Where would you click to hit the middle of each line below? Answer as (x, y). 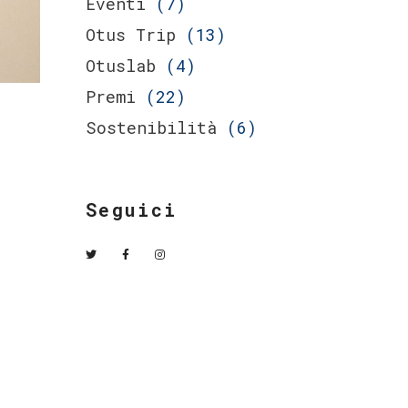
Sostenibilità (151, 127)
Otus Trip (130, 35)
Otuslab (120, 66)
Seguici (131, 209)
